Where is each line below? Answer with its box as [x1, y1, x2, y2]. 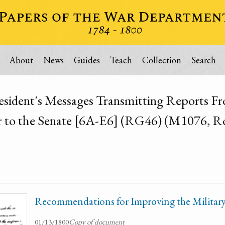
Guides [73, 54, 100, 66]
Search [191, 54, 216, 66]
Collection [142, 54, 181, 66]
